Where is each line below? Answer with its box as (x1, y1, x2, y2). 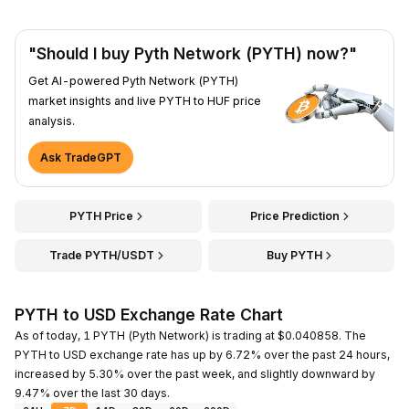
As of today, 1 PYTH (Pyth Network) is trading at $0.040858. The (15, 328, 366, 342)
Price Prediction (249, 208, 340, 223)
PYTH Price (69, 208, 134, 223)
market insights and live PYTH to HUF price (28, 93, 261, 108)
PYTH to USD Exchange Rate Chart (15, 304, 283, 324)
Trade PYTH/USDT (48, 247, 154, 262)
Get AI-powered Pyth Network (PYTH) (28, 73, 238, 88)
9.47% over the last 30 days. (15, 385, 170, 400)
